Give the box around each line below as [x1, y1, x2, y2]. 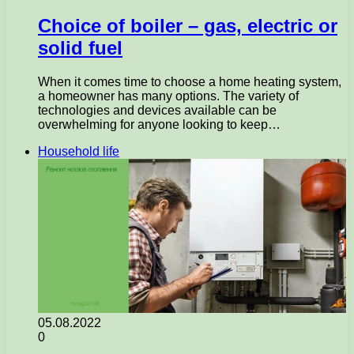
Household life [38, 144, 119, 158]
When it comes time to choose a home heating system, [38, 74, 341, 88]
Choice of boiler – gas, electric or [38, 14, 337, 36]
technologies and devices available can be [38, 103, 277, 117]
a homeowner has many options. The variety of [38, 88, 299, 103]
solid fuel [38, 36, 122, 58]
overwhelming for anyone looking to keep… [38, 117, 281, 131]
